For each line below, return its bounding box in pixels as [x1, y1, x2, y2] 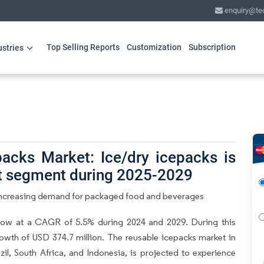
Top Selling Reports [46, 42, 120, 52]
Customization [126, 42, 181, 52]
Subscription [188, 42, 236, 52]
